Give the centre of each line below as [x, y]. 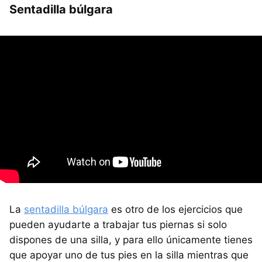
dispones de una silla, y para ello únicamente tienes [131, 240]
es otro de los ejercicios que [175, 210]
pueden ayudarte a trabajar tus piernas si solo [118, 225]
